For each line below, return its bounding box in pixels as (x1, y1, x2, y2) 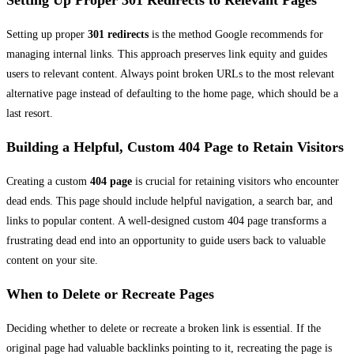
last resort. (6, 107, 53, 120)
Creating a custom (6, 175, 90, 188)
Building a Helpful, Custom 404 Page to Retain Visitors (6, 139, 344, 156)
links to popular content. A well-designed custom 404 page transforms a (6, 215, 326, 228)
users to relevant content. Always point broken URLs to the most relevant (6, 68, 334, 81)
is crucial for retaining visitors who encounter (132, 175, 339, 188)
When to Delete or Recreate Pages (6, 286, 214, 303)
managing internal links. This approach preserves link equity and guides (6, 48, 327, 61)
